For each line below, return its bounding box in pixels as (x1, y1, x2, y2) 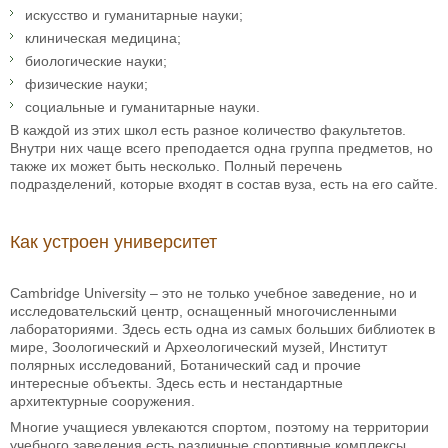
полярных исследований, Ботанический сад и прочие (10, 356, 361, 373)
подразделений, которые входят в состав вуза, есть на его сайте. (10, 175, 438, 192)
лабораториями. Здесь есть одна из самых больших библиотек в (10, 320, 435, 337)
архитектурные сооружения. (10, 392, 195, 409)
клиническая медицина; (25, 29, 181, 46)
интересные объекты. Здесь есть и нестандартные (10, 374, 343, 391)
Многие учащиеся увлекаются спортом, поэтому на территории (10, 418, 429, 435)
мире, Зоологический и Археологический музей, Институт (10, 338, 387, 355)
